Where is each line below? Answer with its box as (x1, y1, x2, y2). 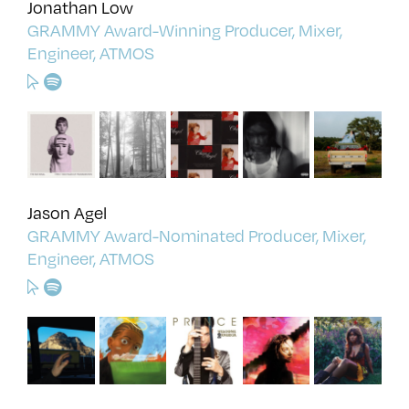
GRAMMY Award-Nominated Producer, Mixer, (27, 224, 366, 247)
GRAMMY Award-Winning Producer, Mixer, (27, 17, 342, 41)
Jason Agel (27, 201, 107, 225)
